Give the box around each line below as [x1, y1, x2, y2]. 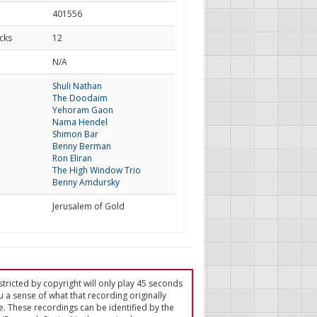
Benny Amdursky [52, 176, 120, 188]
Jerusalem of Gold [52, 200, 125, 212]
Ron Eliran [52, 152, 92, 164]
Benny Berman [52, 140, 111, 152]
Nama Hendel [52, 116, 108, 128]
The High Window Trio [52, 164, 141, 176]
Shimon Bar [52, 128, 98, 140]
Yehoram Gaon [52, 104, 113, 116]
